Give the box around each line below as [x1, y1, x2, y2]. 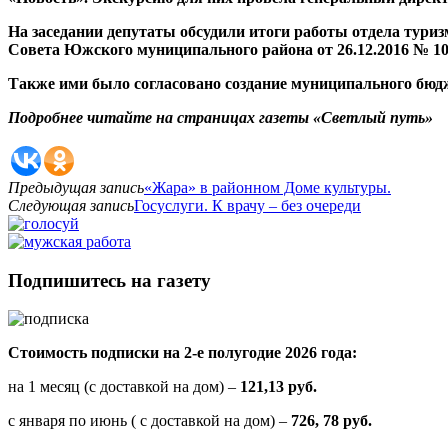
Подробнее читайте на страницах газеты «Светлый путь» [8, 108, 433, 126]
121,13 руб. [240, 378, 317, 396]
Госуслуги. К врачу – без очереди [134, 196, 361, 214]
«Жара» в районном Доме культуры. [144, 178, 391, 196]
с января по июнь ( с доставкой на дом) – [8, 412, 291, 430]
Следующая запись [8, 196, 134, 214]
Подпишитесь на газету [8, 269, 211, 291]
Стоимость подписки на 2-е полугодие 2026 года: [8, 344, 357, 362]
